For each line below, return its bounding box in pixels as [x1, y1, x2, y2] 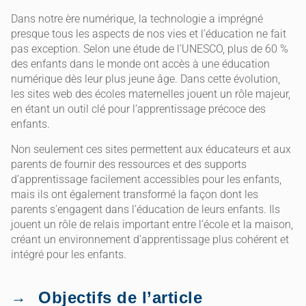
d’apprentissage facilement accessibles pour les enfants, [11, 172, 281, 186]
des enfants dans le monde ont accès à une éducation [11, 57, 270, 71]
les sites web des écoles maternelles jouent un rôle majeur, [11, 87, 290, 101]
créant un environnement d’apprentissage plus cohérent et [11, 232, 289, 246]
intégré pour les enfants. [11, 247, 126, 261]
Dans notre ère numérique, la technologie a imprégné [11, 12, 263, 26]
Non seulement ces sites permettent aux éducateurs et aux [11, 142, 291, 156]
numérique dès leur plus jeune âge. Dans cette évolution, [11, 72, 280, 86]
